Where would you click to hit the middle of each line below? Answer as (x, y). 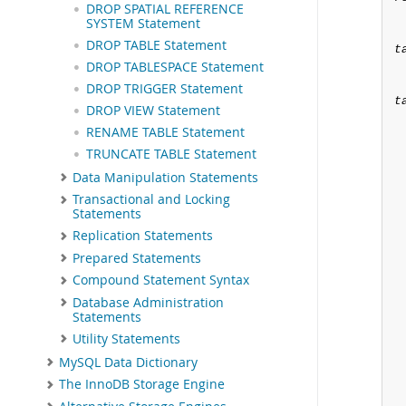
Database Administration (148, 302)
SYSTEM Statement (143, 23)
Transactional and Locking (151, 200)
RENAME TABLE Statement (165, 132)
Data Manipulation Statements (165, 177)
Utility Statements (126, 338)
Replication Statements (143, 236)
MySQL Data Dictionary (128, 362)
